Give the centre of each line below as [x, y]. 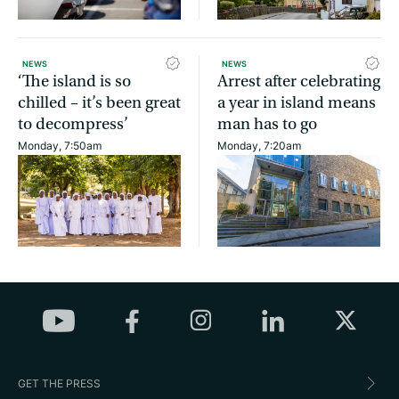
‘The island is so [74, 82]
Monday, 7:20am [259, 146]
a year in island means [297, 103]
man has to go [267, 125]
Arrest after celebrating [299, 82]
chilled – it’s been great [99, 103]
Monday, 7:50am [60, 146]
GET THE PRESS [59, 383]
